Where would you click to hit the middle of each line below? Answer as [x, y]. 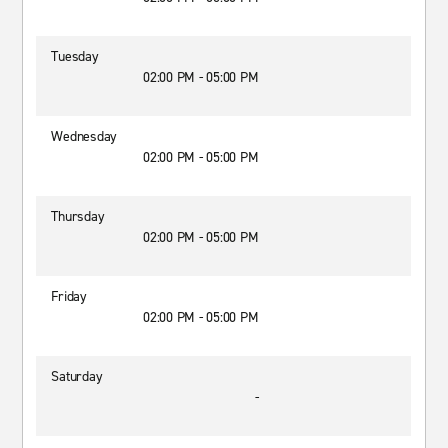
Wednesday [84, 136]
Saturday [77, 376]
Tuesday [75, 56]
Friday [69, 296]
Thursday [78, 216]
